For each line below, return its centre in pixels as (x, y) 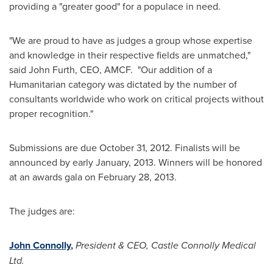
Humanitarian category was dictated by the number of (123, 84)
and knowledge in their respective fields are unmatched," (130, 55)
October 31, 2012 (135, 147)
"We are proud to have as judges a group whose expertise (131, 40)
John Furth (52, 69)
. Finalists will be (205, 147)
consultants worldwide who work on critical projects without (136, 98)
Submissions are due (54, 147)
